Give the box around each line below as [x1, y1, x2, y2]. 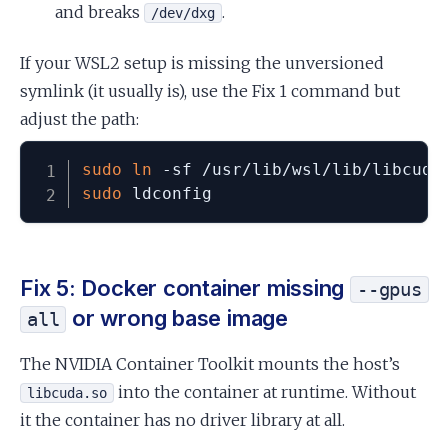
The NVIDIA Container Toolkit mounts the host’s [20, 353, 400, 374]
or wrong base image [66, 304, 288, 331]
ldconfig [121, 183, 212, 203]
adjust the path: [20, 108, 139, 129]
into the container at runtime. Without [114, 381, 416, 402]
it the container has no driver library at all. [20, 409, 345, 430]
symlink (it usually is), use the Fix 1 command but [20, 80, 400, 101]
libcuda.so [27, 384, 107, 401]
